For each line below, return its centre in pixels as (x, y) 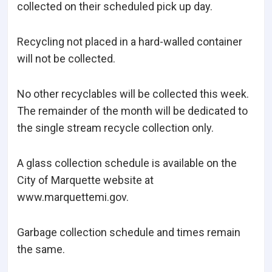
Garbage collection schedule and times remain (129, 233)
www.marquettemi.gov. (73, 197)
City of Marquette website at (85, 180)
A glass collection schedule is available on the (127, 163)
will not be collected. (66, 59)
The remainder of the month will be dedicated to (132, 111)
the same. (41, 250)
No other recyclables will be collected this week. (133, 94)
